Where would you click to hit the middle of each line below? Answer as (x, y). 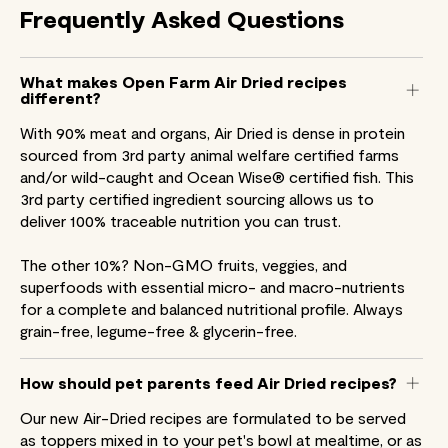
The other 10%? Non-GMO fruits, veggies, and (183, 264)
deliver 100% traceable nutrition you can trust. (180, 220)
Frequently (82, 18)
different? (60, 97)
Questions (282, 18)
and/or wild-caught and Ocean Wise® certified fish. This (217, 176)
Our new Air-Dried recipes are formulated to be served (213, 417)
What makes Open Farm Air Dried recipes (183, 81)
